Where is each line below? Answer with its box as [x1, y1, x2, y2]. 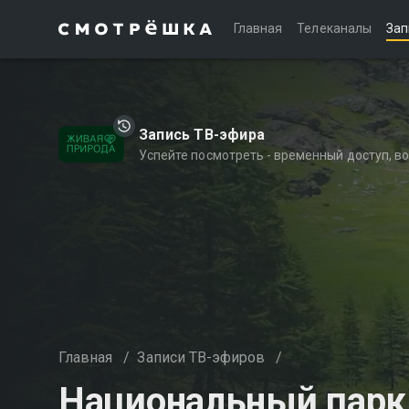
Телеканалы [297, 21, 372, 36]
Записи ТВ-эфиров [137, 349, 266, 366]
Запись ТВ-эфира [139, 126, 265, 143]
